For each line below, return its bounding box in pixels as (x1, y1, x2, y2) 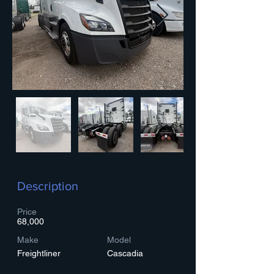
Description (17, 179, 78, 193)
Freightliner (17, 248, 61, 258)
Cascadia (107, 248, 143, 258)
